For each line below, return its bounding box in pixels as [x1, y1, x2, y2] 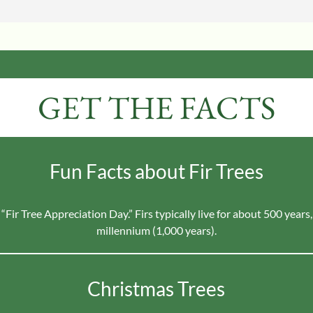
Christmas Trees [87, 277, 226, 301]
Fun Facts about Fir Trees [49, 159, 263, 184]
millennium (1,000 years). [96, 224, 217, 238]
